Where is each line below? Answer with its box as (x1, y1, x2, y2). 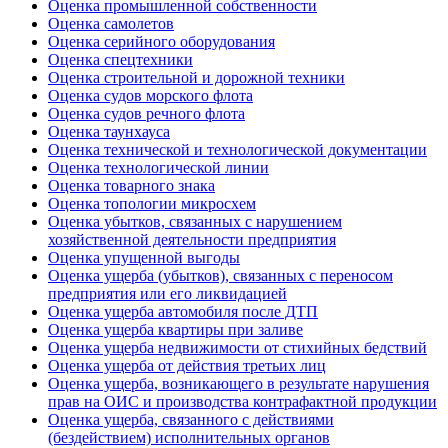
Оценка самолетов (48, 15, 174, 33)
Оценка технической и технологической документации (48, 141, 427, 159)
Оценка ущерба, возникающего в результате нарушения (48, 375, 429, 393)
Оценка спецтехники (48, 51, 193, 69)
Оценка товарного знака (48, 177, 215, 195)
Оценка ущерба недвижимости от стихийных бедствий (48, 339, 427, 357)
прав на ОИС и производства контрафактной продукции (48, 393, 437, 411)
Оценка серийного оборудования (48, 33, 275, 51)
